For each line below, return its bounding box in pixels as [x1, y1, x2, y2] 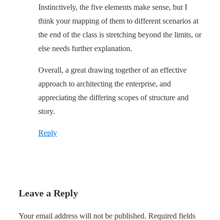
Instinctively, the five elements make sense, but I [38, 3, 187, 12]
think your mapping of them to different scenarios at [38, 17, 198, 26]
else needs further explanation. [38, 44, 132, 53]
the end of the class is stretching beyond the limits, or [38, 30, 201, 39]
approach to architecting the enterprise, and [38, 80, 171, 88]
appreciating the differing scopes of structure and [38, 93, 189, 102]
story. [38, 107, 55, 116]
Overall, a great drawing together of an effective [38, 66, 187, 75]
